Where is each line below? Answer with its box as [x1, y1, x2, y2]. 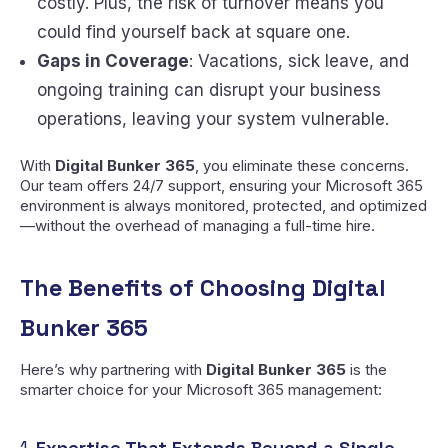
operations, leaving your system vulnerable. [36, 108, 389, 129]
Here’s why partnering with [20, 360, 206, 380]
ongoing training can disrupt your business [36, 79, 381, 100]
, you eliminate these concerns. [195, 156, 409, 176]
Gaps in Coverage [36, 50, 189, 71]
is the [346, 360, 387, 380]
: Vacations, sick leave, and [188, 50, 409, 71]
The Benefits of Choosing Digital [20, 273, 386, 304]
